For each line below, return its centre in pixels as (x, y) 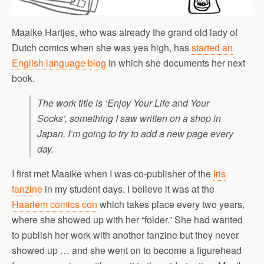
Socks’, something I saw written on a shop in (129, 118)
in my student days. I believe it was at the (128, 189)
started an (212, 48)
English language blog (59, 63)
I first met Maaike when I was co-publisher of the (113, 174)
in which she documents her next (176, 63)
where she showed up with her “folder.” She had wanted (127, 220)
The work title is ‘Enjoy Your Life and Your (123, 103)
